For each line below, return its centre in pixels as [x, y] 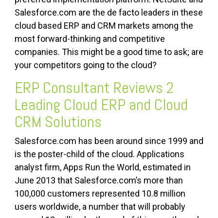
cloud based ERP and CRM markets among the [104, 26]
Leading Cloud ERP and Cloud [101, 105]
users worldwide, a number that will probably [100, 207]
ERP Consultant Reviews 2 [94, 88]
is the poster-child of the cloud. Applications [100, 154]
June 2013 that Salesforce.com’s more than [99, 181]
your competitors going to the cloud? [86, 65]
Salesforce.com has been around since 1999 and [109, 141]
